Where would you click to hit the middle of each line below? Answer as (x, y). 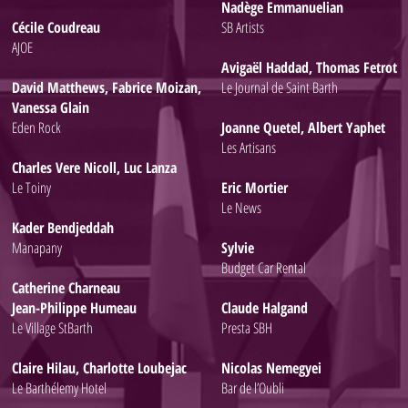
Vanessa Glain (51, 107)
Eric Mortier (255, 188)
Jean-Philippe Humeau (74, 308)
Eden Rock (36, 127)
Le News (241, 208)
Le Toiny (31, 188)
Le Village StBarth (52, 328)
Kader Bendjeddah (63, 228)
